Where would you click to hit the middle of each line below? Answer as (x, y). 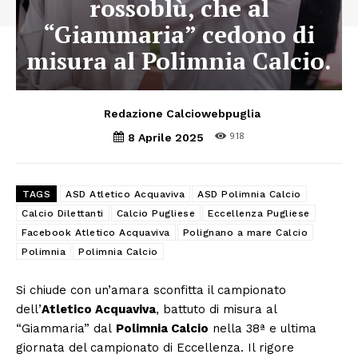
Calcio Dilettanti (63, 214)
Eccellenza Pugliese (259, 214)
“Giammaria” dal (66, 329)
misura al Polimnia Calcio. (179, 60)
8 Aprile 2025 (166, 137)
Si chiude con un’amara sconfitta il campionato (151, 290)
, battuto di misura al (216, 310)
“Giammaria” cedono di (179, 34)
